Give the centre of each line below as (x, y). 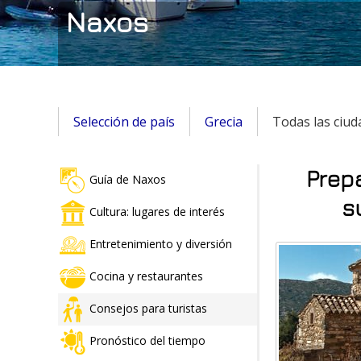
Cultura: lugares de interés (157, 211)
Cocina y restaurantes (146, 276)
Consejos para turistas (148, 308)
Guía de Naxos (128, 179)
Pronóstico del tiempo (147, 340)
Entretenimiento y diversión (161, 243)
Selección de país (124, 122)
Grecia (224, 122)
